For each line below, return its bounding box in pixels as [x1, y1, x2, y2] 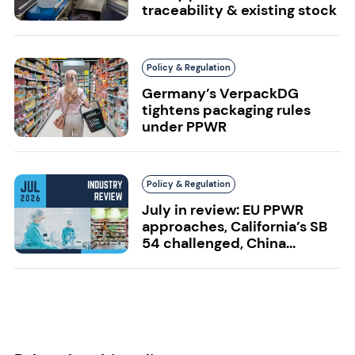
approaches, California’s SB [141, 216, 327, 236]
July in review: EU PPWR [141, 200, 303, 219]
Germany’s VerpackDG [141, 83, 299, 103]
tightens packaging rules [141, 100, 311, 120]
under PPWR [141, 116, 227, 136]
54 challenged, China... [141, 233, 296, 253]
